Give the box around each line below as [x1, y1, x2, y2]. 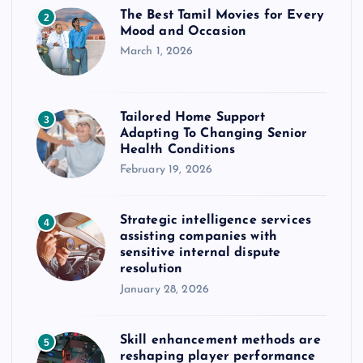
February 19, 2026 [119, 164, 213, 177]
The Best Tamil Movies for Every [119, 8, 325, 22]
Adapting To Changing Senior [119, 126, 308, 140]
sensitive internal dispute [119, 246, 281, 260]
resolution [119, 263, 183, 276]
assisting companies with [119, 230, 278, 244]
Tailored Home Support [119, 110, 266, 124]
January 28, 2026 [119, 283, 209, 296]
